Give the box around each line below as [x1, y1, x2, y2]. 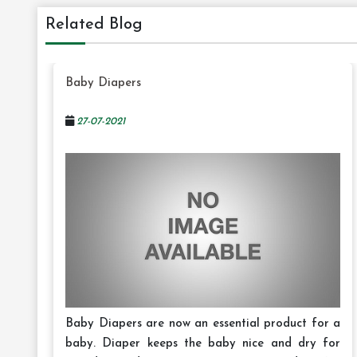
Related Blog [45, 17, 143, 33]
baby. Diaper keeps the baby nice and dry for [65, 338, 341, 351]
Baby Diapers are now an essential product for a [65, 318, 341, 331]
